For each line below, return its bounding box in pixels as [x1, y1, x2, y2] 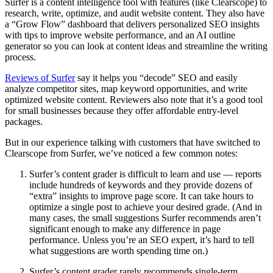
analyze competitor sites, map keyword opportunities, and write [5, 83, 247, 94]
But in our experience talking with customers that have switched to [5, 136, 260, 147]
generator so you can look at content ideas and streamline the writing [5, 40, 268, 51]
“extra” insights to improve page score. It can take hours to [29, 190, 253, 201]
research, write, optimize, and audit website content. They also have [5, 7, 264, 18]
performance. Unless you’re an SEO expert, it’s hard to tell [29, 234, 254, 245]
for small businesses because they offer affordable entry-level [5, 105, 238, 116]
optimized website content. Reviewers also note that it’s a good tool [5, 94, 263, 105]
